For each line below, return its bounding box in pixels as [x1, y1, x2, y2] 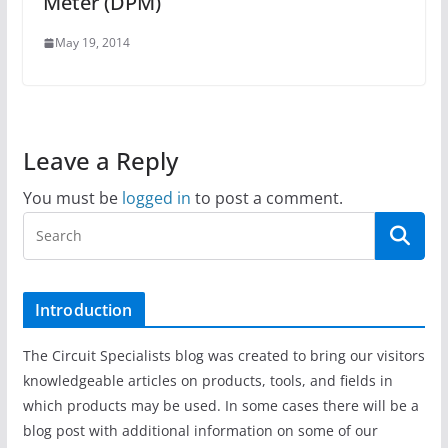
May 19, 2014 [54, 34, 130, 52]
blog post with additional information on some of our [22, 421, 378, 441]
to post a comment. [190, 187, 343, 210]
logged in [121, 187, 191, 210]
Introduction [34, 299, 133, 322]
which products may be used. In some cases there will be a [22, 396, 419, 416]
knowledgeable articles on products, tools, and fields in [22, 371, 393, 391]
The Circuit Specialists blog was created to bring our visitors [22, 346, 425, 366]
